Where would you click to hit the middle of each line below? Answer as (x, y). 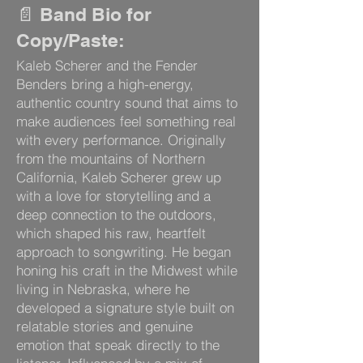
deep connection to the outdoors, (116, 214)
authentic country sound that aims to (127, 102)
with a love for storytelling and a (113, 196)
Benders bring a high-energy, (105, 84)
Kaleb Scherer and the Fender (107, 65)
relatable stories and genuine (105, 326)
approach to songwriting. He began (124, 252)
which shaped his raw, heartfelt (111, 233)
